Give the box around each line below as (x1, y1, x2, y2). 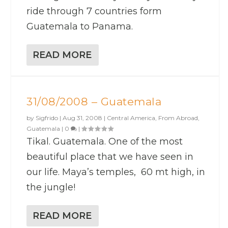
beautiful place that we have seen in (26, 151, 194, 162)
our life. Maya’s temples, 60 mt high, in (26, 166, 206, 178)
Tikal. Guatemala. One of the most (26, 135, 183, 147)
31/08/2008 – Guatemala (26, 95, 162, 108)
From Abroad (158, 113, 198, 122)
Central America (107, 113, 156, 122)
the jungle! (26, 181, 76, 193)
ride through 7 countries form (26, 5, 162, 17)
